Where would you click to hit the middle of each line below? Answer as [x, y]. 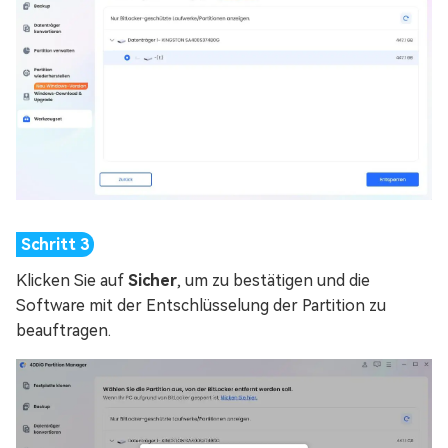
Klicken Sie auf [72, 280]
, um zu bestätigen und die [273, 280]
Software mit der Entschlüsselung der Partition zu [201, 305]
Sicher [152, 280]
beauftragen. [63, 330]
